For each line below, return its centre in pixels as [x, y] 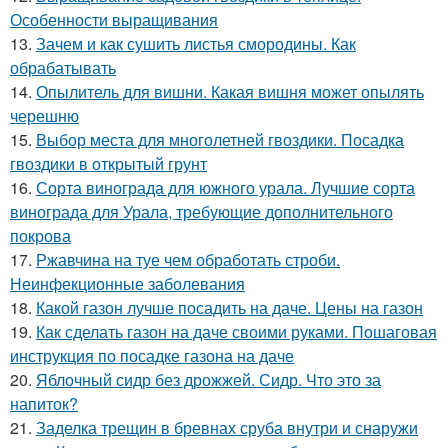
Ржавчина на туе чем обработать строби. [188, 260]
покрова [40, 236]
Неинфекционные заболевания [127, 284]
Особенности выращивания [114, 20]
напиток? [44, 404]
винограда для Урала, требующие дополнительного [201, 212]
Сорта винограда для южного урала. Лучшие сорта [225, 188]
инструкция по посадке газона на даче [152, 356]
